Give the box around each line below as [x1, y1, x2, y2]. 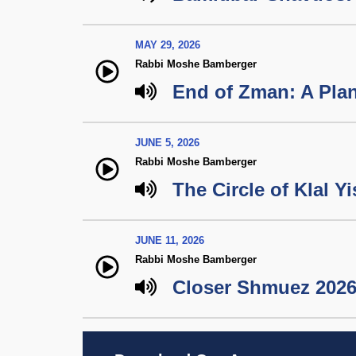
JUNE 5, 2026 [135, 137, 199, 149]
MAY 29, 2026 [135, 39, 200, 51]
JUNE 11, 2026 [135, 234, 204, 246]
